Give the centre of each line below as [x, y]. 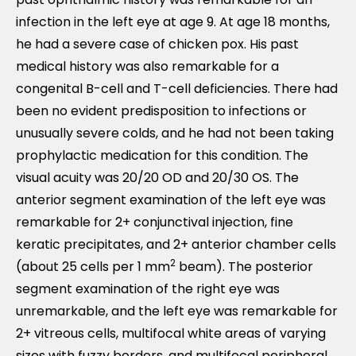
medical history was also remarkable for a [147, 66]
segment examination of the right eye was [148, 289]
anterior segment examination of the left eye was [171, 200]
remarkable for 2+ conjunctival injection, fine [155, 222]
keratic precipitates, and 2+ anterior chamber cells [176, 244]
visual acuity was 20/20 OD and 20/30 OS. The [157, 178]
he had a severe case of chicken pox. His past [157, 44]
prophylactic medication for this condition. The [162, 155]
